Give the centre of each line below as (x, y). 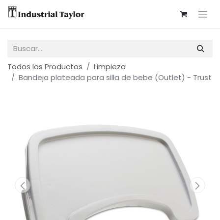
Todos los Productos (45, 67)
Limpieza (110, 67)
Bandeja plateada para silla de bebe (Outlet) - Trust (115, 78)
